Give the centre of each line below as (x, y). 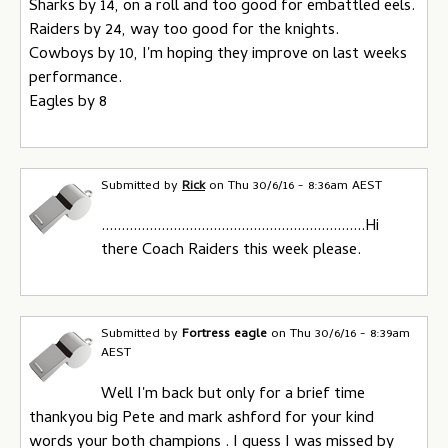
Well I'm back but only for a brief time (233, 394)
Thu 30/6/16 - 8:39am (350, 334)
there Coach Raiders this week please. (231, 251)
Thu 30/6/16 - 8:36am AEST (305, 186)
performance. (75, 78)
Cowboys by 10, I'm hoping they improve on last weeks (218, 54)
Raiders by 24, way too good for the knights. (184, 30)
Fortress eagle (224, 334)
